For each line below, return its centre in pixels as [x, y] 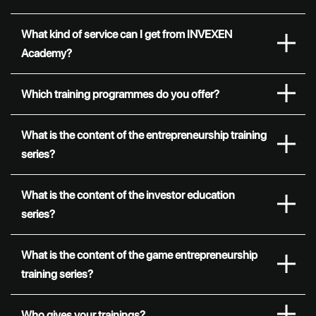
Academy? [47, 54]
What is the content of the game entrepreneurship [139, 255]
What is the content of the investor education [128, 195]
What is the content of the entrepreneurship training [144, 135]
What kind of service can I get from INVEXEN [127, 35]
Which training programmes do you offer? [120, 95]
